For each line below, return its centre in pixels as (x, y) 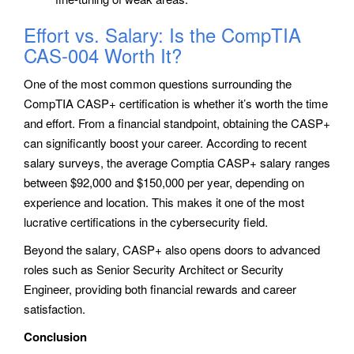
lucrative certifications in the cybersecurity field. (146, 221)
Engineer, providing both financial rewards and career (160, 288)
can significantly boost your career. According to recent (165, 142)
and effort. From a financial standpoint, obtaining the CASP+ (177, 122)
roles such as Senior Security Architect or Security (154, 269)
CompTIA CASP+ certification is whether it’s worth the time (176, 103)
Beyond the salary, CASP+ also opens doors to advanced (172, 249)
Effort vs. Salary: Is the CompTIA (162, 34)
